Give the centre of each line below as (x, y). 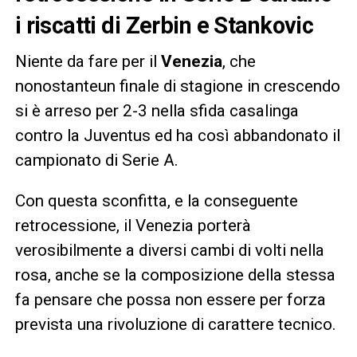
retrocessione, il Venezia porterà (133, 225)
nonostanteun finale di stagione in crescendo (177, 86)
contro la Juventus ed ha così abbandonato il (177, 135)
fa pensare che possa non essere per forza (170, 299)
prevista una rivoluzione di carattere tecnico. (175, 324)
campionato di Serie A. (96, 160)
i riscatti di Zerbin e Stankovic (164, 25)
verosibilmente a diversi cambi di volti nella (169, 250)
